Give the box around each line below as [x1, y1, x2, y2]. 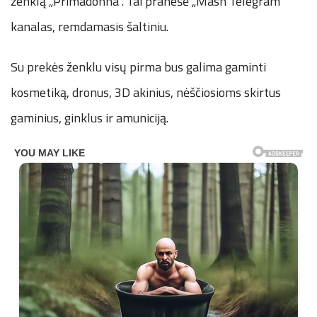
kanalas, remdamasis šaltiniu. [11, 16, 168, 36]
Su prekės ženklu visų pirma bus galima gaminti [11, 57, 266, 76]
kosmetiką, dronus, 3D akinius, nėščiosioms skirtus [11, 82, 281, 102]
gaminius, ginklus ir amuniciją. [11, 108, 168, 127]
